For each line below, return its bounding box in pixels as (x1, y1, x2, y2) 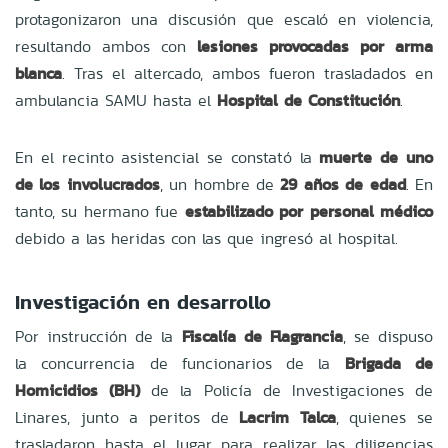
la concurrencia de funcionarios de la (15, 351, 345, 375)
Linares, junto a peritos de (15, 405, 240, 429)
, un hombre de (159, 172, 281, 196)
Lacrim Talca (239, 405, 336, 429)
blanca (15, 61, 62, 85)
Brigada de (344, 351, 434, 375)
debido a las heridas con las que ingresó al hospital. (15, 226, 398, 250)
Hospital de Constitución (217, 88, 400, 112)
